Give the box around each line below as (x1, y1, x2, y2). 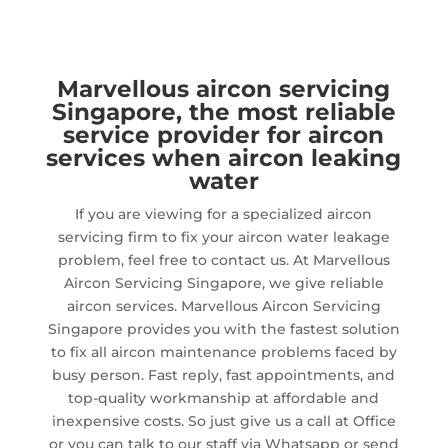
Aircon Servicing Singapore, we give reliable (63, 273, 384, 292)
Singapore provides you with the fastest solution (47, 319, 400, 338)
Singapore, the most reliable (51, 97, 396, 126)
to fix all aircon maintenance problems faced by (50, 342, 397, 361)
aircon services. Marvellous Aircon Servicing (66, 296, 381, 315)
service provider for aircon (63, 120, 385, 149)
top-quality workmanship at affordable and (68, 388, 380, 407)
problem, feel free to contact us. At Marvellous (57, 250, 390, 269)
